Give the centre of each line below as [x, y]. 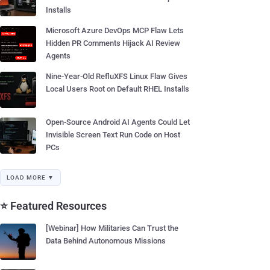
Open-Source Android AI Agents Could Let [118, 122]
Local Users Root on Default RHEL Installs [118, 89]
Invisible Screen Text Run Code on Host [113, 135]
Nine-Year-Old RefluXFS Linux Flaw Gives [117, 76]
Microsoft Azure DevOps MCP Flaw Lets [115, 30]
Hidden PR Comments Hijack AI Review [113, 43]
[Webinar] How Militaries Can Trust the [112, 228]
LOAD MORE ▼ [30, 177]
